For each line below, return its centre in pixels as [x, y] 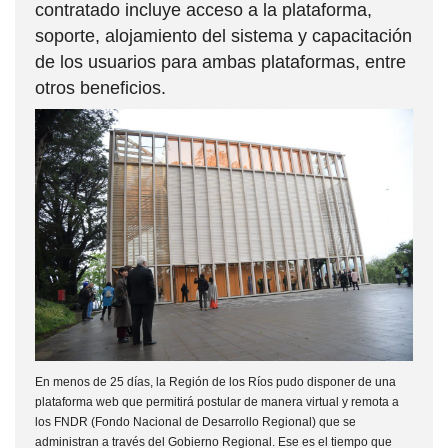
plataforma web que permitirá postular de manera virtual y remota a [217, 402]
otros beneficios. [100, 88]
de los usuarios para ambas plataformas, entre [220, 62]
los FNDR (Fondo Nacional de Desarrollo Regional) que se [195, 422]
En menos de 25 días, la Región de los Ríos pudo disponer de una [215, 382]
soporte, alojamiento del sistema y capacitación [223, 36]
